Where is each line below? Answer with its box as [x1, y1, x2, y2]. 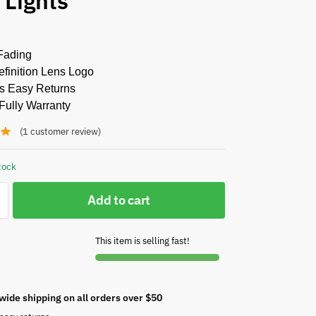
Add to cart [87, 192, 150, 209]
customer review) [28, 126, 101, 138]
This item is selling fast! [95, 235, 190, 248]
